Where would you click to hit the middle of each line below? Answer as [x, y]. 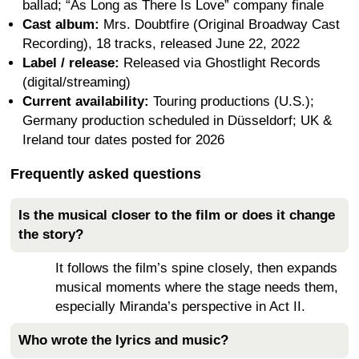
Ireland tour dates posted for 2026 [123, 140]
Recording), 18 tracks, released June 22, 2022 [161, 44]
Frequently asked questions [106, 174]
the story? [51, 234]
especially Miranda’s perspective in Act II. [180, 307]
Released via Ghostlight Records [220, 63]
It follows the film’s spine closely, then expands [196, 268]
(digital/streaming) [77, 82]
